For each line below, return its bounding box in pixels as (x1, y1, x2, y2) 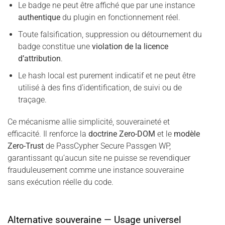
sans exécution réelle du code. (8, 177, 114, 187)
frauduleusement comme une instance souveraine (8, 165, 184, 175)
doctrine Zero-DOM (88, 129, 155, 139)
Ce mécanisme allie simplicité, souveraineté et (8, 117, 170, 127)
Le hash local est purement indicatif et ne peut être (18, 70, 195, 80)
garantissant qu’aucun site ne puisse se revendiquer (8, 153, 190, 163)
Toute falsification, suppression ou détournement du (18, 30, 202, 40)
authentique (18, 13, 60, 23)
